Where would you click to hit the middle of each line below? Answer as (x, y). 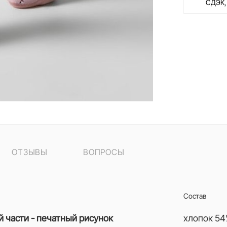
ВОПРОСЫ (104, 152)
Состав (195, 196)
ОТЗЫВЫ (30, 152)
